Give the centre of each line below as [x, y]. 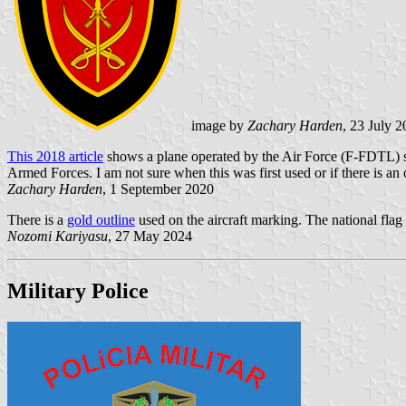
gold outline [101, 220]
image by [217, 126]
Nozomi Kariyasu [58, 237]
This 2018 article [55, 157]
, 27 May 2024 [150, 237]
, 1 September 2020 [158, 189]
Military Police [78, 291]
